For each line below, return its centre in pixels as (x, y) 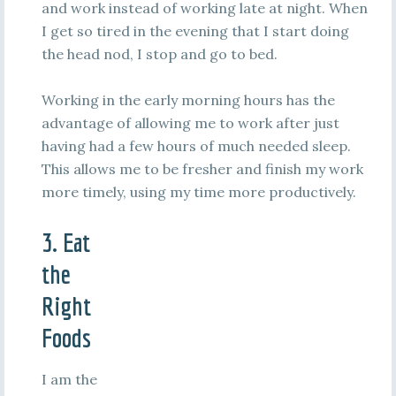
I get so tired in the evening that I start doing (195, 31)
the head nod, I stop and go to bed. (159, 54)
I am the (69, 379)
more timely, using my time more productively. (198, 192)
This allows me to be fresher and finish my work (202, 169)
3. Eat (65, 242)
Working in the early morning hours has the (188, 100)
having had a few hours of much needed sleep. (196, 146)
